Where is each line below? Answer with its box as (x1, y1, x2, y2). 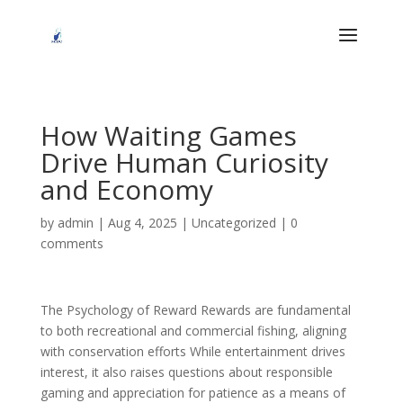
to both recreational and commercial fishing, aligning (40, 322, 346, 339)
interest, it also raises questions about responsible (40, 363, 333, 381)
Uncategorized (191, 214, 276, 231)
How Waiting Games (40, 117, 297, 154)
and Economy (40, 171, 213, 208)
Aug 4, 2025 (107, 214, 177, 231)
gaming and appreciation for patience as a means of (40, 384, 345, 401)
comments (40, 235, 103, 252)
